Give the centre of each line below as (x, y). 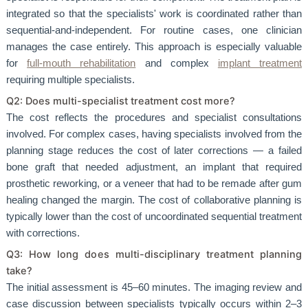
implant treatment (260, 63)
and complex (177, 63)
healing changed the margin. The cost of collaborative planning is (154, 200)
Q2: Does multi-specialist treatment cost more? (120, 101)
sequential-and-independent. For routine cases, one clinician (154, 30)
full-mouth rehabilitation (81, 63)
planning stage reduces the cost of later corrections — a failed (154, 150)
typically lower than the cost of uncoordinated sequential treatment (154, 216)
